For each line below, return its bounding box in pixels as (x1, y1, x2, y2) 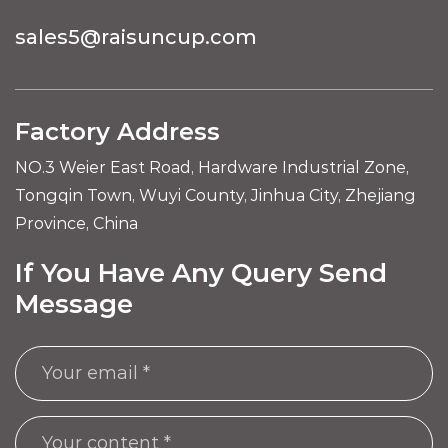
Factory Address (15, 116, 220, 146)
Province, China (15, 213, 138, 233)
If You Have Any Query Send (15, 256, 387, 289)
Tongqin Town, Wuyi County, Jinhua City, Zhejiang (15, 185, 416, 205)
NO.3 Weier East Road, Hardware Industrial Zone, (15, 157, 409, 177)
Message (15, 287, 133, 320)
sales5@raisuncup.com (15, 24, 257, 49)
